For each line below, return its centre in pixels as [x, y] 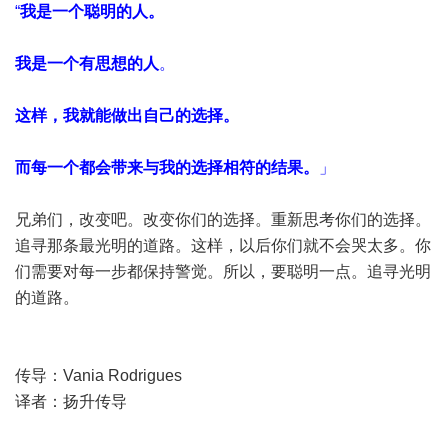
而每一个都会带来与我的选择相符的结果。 [167, 167]
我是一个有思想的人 [87, 63]
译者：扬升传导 [71, 401]
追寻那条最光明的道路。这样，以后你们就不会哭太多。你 [223, 245]
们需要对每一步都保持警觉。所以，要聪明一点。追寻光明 [223, 271]
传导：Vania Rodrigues [98, 375]
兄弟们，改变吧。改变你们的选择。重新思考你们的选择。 [223, 219]
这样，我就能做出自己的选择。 [127, 115]
